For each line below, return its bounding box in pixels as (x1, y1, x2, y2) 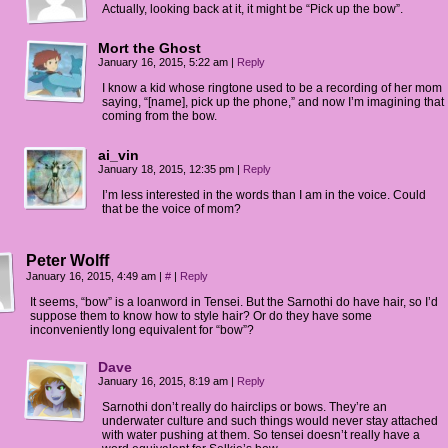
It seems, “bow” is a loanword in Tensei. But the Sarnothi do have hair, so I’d (30, 295, 438, 309)
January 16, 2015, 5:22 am (98, 56, 231, 68)
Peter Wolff (26, 252, 109, 269)
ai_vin (98, 147, 139, 163)
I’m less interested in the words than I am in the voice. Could (102, 188, 426, 202)
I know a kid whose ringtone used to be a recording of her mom (102, 81, 442, 95)
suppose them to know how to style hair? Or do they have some (30, 309, 372, 323)
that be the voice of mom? (102, 202, 241, 216)
